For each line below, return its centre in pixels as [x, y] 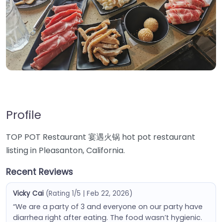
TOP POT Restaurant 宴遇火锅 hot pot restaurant [101, 137]
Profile [24, 115]
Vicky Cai [28, 193]
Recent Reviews [39, 172]
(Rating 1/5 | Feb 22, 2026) [89, 193]
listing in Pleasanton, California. [65, 150]
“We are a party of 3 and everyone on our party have [108, 206]
